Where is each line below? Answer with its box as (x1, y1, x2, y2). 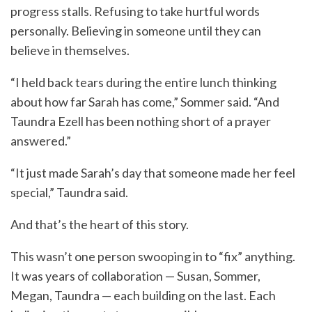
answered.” (10, 133, 71, 149)
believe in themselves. (10, 42, 130, 58)
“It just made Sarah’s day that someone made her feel (10, 165, 295, 181)
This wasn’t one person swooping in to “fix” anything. (10, 249, 295, 265)
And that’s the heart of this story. (10, 217, 189, 233)
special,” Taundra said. (10, 185, 128, 201)
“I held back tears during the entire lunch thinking (10, 75, 276, 91)
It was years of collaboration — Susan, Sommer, (10, 268, 260, 284)
